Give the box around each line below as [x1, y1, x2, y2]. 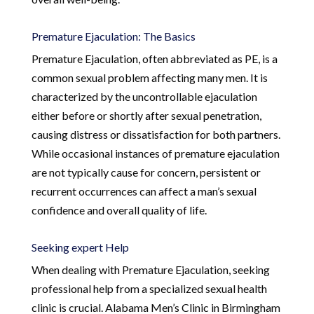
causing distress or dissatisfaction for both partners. [31, 127, 280, 141]
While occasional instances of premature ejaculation [31, 146, 280, 160]
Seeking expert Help [31, 240, 129, 254]
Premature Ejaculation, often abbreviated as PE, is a [31, 51, 278, 65]
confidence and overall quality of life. [31, 203, 207, 217]
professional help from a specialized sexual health [31, 281, 267, 295]
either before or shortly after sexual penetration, [31, 108, 261, 122]
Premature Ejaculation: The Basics [31, 29, 196, 43]
